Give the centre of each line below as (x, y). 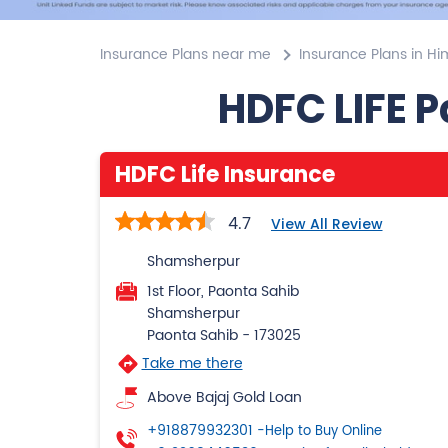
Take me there (192, 363)
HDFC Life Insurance (224, 174)
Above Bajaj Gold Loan (224, 397)
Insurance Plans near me (185, 54)
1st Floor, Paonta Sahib (222, 291)
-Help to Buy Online (319, 431)
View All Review (326, 223)
